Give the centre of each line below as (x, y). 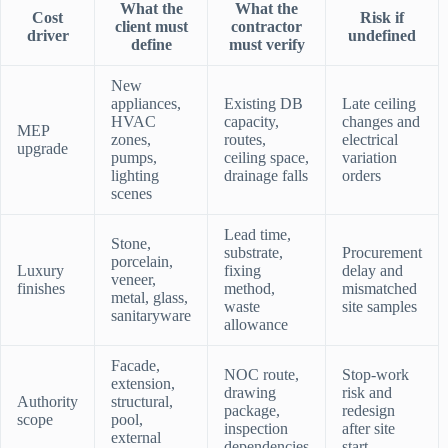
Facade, (135, 366)
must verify (266, 45)
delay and (372, 271)
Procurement (382, 253)
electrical (370, 140)
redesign (368, 411)
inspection (256, 429)
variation (369, 158)
